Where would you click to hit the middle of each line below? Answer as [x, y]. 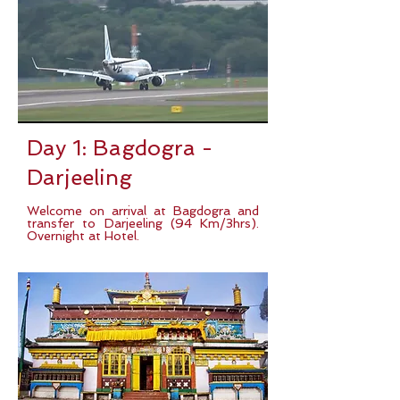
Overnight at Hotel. [83, 236]
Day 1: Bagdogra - [120, 148]
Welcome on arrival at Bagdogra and [143, 211]
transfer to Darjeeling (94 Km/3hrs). [143, 223]
